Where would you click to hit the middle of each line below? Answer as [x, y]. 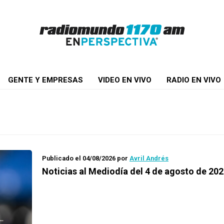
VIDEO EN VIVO [124, 80]
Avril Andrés [149, 158]
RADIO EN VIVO [193, 80]
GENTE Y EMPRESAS [45, 80]
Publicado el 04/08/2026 [79, 158]
